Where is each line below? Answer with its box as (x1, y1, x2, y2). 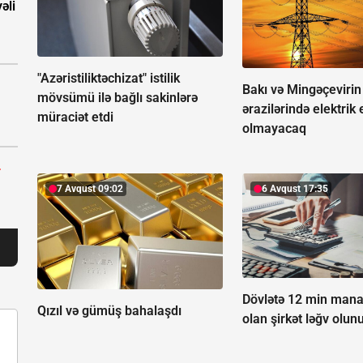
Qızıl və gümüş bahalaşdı (37, 303, 181, 319)
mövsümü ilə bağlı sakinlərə (37, 90, 198, 106)
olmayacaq (242, 121, 307, 137)
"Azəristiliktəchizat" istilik (37, 70, 180, 87)
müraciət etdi (37, 109, 113, 126)
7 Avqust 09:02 (57, 183, 123, 195)
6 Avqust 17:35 (262, 183, 329, 195)
